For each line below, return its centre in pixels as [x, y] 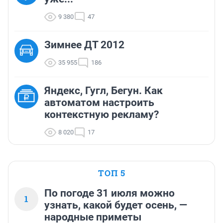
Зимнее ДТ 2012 [84, 45]
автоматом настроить [99, 103]
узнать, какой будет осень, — [116, 205]
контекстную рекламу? [102, 115]
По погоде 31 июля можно [110, 193]
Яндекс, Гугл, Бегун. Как [104, 91]
